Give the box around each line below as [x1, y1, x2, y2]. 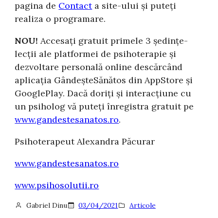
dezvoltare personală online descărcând [15, 61, 183, 73]
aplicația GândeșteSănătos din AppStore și [15, 74, 193, 86]
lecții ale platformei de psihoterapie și [15, 48, 177, 59]
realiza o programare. [15, 13, 106, 24]
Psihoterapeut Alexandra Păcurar [15, 135, 155, 147]
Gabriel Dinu [26, 200, 67, 210]
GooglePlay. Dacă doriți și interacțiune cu [15, 87, 192, 99]
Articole [129, 200, 156, 210]
